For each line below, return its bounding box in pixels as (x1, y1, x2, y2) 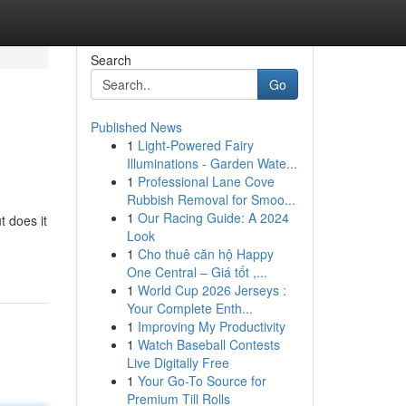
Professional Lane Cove (137, 172, 275, 190)
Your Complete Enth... (126, 299, 253, 317)
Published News (90, 118, 182, 136)
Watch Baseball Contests (137, 335, 280, 353)
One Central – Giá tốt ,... (126, 263, 267, 281)
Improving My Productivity (137, 317, 285, 335)
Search (90, 51, 131, 69)
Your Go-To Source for (137, 372, 266, 390)
